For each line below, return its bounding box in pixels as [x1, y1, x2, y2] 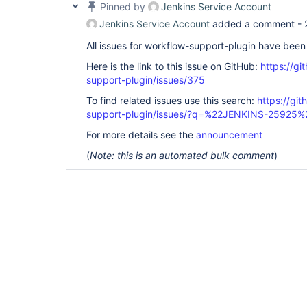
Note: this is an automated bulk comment [90, 149, 274, 161]
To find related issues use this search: [86, 95, 257, 106]
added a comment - [210, 18, 304, 29]
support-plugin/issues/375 [86, 74, 205, 86]
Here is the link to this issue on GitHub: [86, 60, 260, 72]
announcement [196, 129, 262, 140]
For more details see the [86, 129, 196, 140]
